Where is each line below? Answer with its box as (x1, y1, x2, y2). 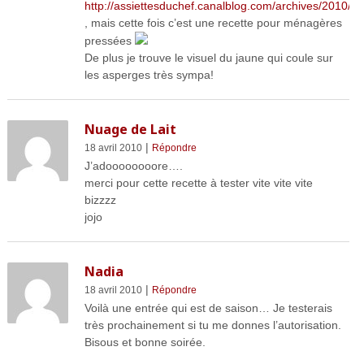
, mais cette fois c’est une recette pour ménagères (84, 16, 342, 30)
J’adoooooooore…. (84, 159, 183, 173)
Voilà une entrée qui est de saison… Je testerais (84, 301, 332, 315)
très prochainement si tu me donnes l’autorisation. (84, 318, 341, 332)
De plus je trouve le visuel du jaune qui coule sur (84, 51, 333, 65)
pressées (84, 34, 135, 48)
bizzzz (84, 193, 116, 207)
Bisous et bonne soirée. (84, 336, 206, 349)
